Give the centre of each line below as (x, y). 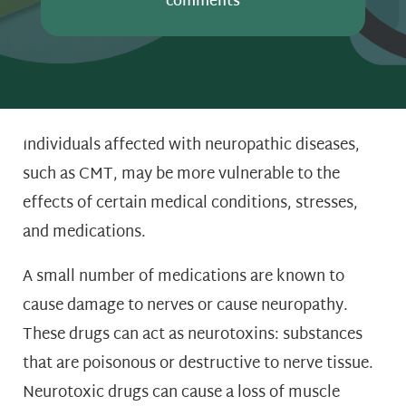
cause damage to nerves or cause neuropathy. (185, 305)
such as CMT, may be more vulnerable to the (181, 174)
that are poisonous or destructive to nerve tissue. (198, 363)
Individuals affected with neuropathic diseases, (191, 145)
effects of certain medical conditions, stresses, (190, 203)
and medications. (84, 232)
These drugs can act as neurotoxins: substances (193, 334)
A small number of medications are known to (184, 276)
